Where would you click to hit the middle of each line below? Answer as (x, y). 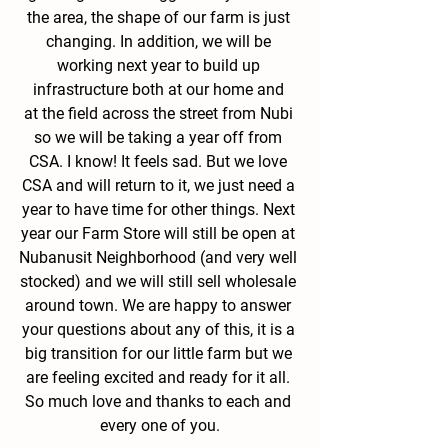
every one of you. (160, 425)
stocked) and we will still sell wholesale (160, 281)
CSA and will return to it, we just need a (160, 185)
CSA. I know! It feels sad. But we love (160, 161)
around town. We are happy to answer (160, 305)
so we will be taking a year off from (160, 137)
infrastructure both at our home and (160, 89)
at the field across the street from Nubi (160, 113)
